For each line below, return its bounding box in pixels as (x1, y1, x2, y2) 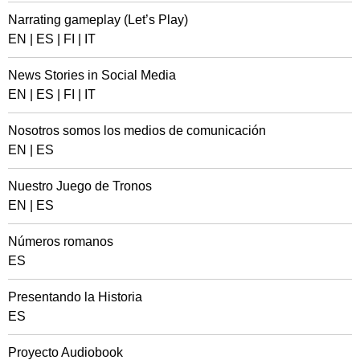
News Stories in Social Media (8, 68, 176, 82)
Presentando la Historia (8, 290, 142, 304)
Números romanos (8, 235, 113, 248)
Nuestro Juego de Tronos (8, 179, 152, 193)
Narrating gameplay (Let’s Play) (8, 13, 188, 27)
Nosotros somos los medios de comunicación (8, 124, 266, 137)
